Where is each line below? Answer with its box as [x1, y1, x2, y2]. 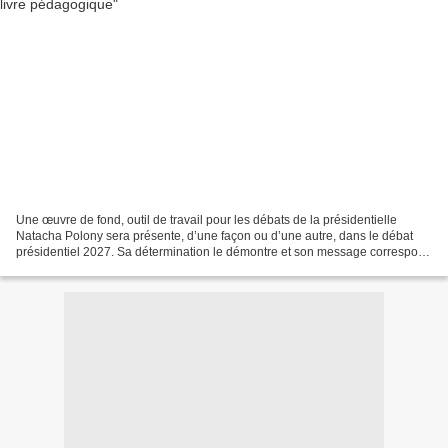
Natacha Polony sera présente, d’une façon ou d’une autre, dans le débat [16, 228, 413, 243]
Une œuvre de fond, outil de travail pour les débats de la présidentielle [16, 212, 397, 227]
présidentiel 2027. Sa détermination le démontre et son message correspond [16, 244, 432, 259]
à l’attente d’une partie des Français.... [16, 260, 222, 275]
